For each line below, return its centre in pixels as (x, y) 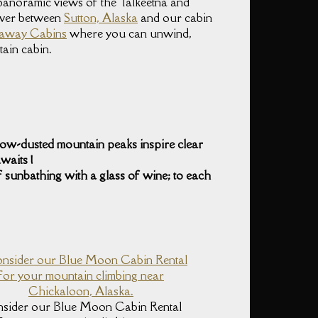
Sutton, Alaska (101, 17)
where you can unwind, (129, 33)
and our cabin (175, 17)
